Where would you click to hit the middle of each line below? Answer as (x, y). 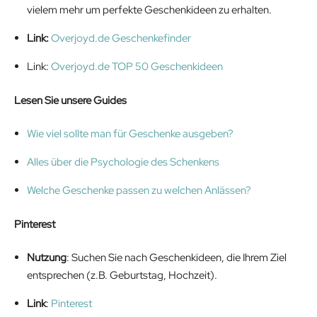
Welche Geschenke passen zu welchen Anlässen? (139, 191)
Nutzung (47, 258)
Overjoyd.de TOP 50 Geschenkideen (137, 67)
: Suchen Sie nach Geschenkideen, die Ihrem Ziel (177, 258)
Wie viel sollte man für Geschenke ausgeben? (130, 134)
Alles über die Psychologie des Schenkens (123, 162)
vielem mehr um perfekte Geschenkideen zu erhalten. (149, 10)
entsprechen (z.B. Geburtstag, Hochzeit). (122, 276)
